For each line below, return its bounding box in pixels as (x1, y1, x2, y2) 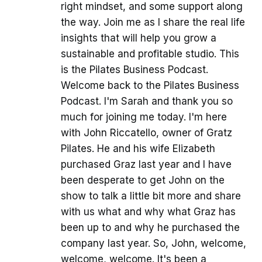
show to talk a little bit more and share (61, 189, 241, 202)
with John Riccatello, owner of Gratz (61, 126, 232, 139)
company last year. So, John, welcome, (61, 237, 246, 249)
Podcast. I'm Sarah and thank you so (61, 95, 233, 107)
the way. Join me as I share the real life (61, 16, 245, 28)
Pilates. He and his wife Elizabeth (61, 142, 215, 154)
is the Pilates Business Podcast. (61, 63, 208, 75)
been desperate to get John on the (61, 174, 225, 186)
